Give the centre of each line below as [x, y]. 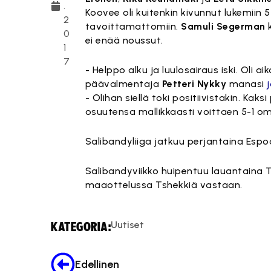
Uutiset [127, 225]
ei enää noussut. [124, 40]
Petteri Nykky [194, 84]
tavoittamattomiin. [133, 26]
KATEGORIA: [81, 227]
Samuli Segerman [223, 26]
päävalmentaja [123, 84]
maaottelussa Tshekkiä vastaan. [164, 185]
